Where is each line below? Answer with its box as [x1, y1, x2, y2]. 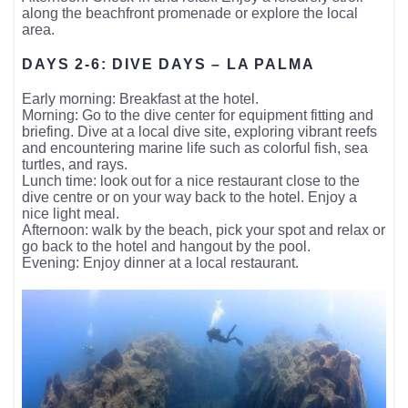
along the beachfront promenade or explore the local [22, 5, 359, 21]
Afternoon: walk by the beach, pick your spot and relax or [22, 221, 386, 238]
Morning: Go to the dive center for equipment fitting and [22, 107, 374, 123]
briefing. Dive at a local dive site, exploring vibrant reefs [22, 123, 378, 139]
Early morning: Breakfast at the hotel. [22, 90, 260, 107]
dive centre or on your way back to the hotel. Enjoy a [22, 189, 358, 205]
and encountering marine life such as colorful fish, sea [22, 139, 369, 156]
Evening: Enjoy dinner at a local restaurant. [22, 254, 300, 270]
